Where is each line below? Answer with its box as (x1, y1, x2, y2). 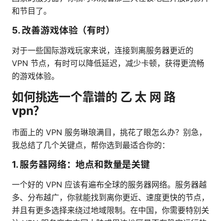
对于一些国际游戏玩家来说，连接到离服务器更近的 (12, 45, 193, 56)
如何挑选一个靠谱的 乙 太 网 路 (12, 90, 176, 105)
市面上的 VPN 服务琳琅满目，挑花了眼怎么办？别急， (12, 127, 207, 138)
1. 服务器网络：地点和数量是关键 (12, 159, 150, 171)
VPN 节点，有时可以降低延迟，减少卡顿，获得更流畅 (12, 58, 204, 69)
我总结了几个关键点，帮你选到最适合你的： (12, 140, 170, 150)
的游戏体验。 (12, 71, 59, 81)
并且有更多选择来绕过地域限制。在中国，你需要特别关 (12, 205, 209, 216)
